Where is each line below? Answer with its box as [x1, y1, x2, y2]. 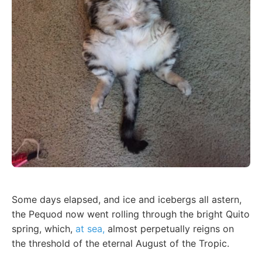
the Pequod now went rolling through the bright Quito [12, 208, 250, 220]
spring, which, [12, 223, 75, 235]
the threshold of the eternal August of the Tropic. [12, 237, 229, 250]
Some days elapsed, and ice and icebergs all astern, [12, 194, 242, 206]
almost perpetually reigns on [105, 223, 234, 235]
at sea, [75, 223, 105, 235]
